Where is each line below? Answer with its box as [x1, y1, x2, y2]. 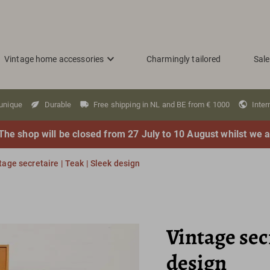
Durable [44, 100, 72, 110]
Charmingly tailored [146, 54, 221, 64]
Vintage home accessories [4, 54, 104, 64]
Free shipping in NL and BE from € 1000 [93, 100, 230, 110]
